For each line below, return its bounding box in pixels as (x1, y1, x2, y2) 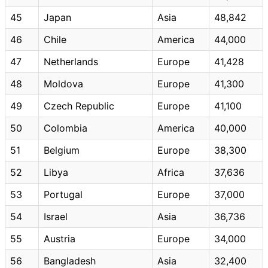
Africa (157, 166, 184, 178)
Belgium (44, 144, 80, 156)
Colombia (44, 121, 87, 134)
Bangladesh (44, 254, 96, 267)
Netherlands (44, 55, 98, 68)
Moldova (44, 77, 83, 90)
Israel (44, 210, 68, 223)
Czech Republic (44, 99, 114, 112)
